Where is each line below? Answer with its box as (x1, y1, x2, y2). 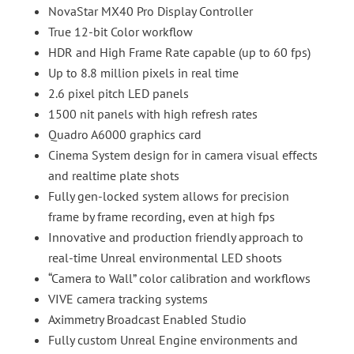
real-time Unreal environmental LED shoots (47, 250, 282, 266)
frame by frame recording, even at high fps (47, 209, 275, 225)
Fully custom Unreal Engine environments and (47, 332, 298, 348)
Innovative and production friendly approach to (47, 229, 303, 246)
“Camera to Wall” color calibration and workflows (47, 270, 311, 287)
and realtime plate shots (47, 168, 179, 184)
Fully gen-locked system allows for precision (47, 188, 289, 205)
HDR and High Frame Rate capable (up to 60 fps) (47, 44, 311, 61)
